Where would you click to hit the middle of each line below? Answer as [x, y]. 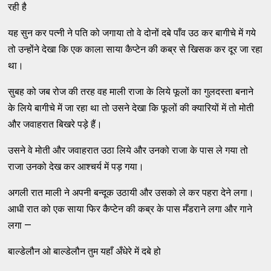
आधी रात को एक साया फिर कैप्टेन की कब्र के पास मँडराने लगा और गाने [130, 209]
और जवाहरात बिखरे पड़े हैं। [55, 125]
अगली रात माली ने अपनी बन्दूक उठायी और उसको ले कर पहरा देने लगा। [131, 193]
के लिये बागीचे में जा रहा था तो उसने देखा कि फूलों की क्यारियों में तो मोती [131, 108]
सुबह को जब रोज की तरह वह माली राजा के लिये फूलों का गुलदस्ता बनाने [131, 92]
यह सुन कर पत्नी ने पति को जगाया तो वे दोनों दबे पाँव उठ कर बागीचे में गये [132, 33]
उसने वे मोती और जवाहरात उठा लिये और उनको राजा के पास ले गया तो [128, 151]
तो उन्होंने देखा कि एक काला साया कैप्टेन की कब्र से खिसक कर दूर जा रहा [135, 50]
